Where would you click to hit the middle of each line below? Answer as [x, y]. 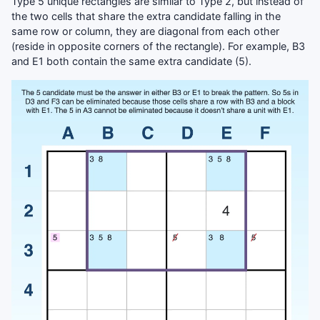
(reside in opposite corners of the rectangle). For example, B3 [158, 46]
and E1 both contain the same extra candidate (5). [131, 61]
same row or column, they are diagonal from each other [145, 31]
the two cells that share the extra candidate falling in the [146, 16]
